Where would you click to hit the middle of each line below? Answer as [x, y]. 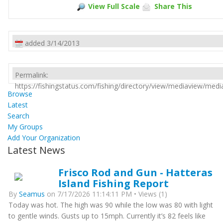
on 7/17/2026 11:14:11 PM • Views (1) [106, 194]
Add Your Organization [44, 138]
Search [18, 116]
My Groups [25, 127]
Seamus [32, 194]
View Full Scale [114, 6]
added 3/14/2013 [52, 43]
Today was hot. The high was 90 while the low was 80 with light [111, 205]
